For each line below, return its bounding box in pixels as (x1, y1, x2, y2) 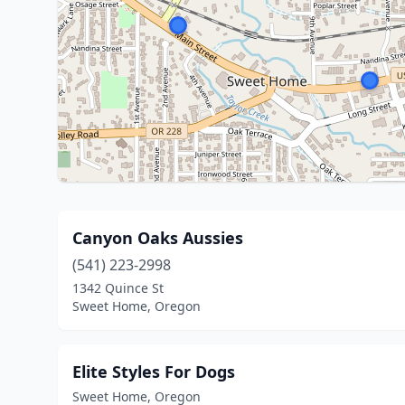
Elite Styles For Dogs (72, 361, 235, 382)
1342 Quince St (72, 279, 164, 297)
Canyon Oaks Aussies (72, 227, 243, 249)
